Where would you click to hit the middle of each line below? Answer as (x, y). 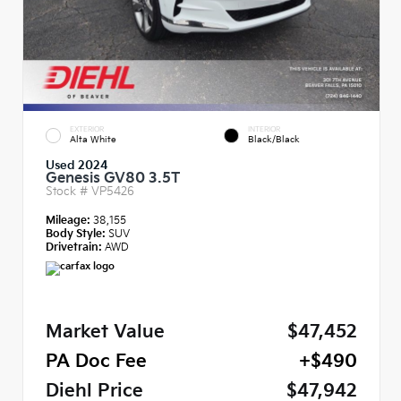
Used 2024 (77, 165)
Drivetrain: (74, 247)
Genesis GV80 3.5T (113, 178)
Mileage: (69, 220)
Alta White (93, 140)
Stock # (68, 191)
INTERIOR (264, 129)
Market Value (105, 332)
